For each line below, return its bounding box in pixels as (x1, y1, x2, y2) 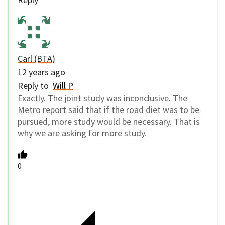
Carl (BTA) (18, 52, 55, 64)
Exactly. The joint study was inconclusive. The (18, 92, 187, 104)
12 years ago (18, 66, 65, 78)
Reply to (18, 79, 53, 91)
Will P (53, 79, 73, 91)
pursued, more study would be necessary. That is (18, 115, 200, 127)
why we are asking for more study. (18, 127, 147, 139)
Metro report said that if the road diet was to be (18, 103, 199, 116)
